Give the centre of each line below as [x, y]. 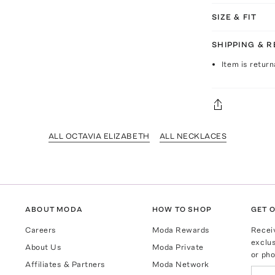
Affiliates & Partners [66, 264]
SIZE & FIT [234, 17]
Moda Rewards [181, 230]
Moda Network [180, 264]
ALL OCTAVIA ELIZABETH [99, 136]
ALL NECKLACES [193, 136]
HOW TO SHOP [182, 209]
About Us [44, 247]
